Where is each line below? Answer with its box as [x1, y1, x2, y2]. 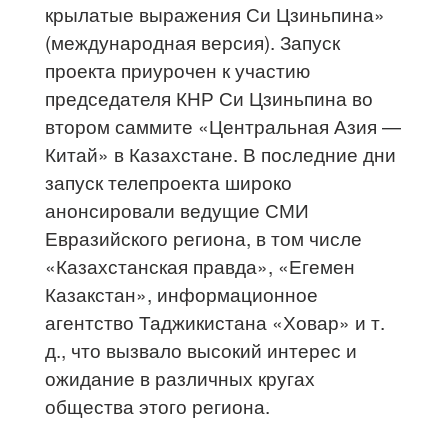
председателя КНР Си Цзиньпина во [45, 84, 374, 112]
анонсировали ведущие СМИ [45, 196, 310, 224]
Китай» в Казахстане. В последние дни [45, 140, 397, 168]
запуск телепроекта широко [45, 168, 293, 196]
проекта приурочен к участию [45, 56, 311, 84]
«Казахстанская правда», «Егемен [45, 252, 356, 280]
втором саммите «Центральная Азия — [45, 112, 402, 140]
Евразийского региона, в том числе [45, 224, 363, 252]
